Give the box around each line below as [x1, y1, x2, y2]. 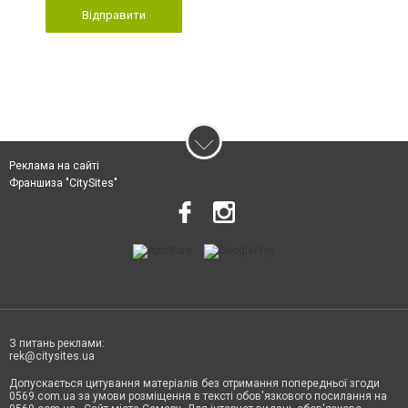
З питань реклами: [9, 337, 105, 351]
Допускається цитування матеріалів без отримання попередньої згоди [9, 377, 380, 391]
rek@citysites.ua [9, 350, 95, 363]
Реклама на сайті [9, 159, 99, 173]
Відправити [82, 8, 146, 23]
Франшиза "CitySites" [9, 177, 117, 190]
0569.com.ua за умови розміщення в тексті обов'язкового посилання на [9, 390, 387, 403]
